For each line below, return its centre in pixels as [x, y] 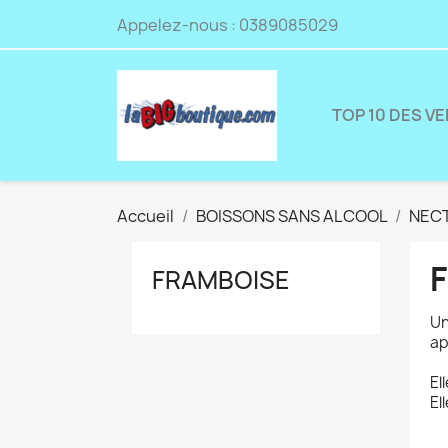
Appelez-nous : [178, 25]
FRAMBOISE [221, 279]
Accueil [145, 215]
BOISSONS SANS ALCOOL [291, 215]
